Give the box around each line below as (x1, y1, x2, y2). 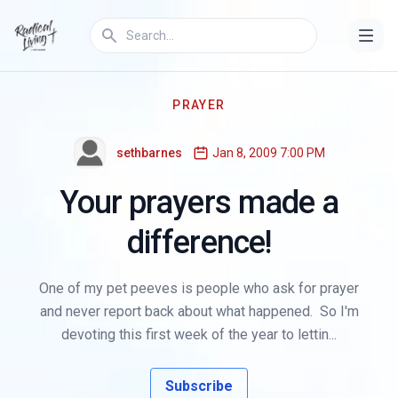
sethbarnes (115, 146, 182, 160)
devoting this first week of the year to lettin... (61, 326, 337, 343)
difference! (126, 224, 272, 261)
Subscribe (165, 378, 233, 394)
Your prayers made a (59, 184, 339, 221)
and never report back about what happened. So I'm (39, 303, 359, 320)
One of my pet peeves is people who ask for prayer (39, 280, 359, 297)
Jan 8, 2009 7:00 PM (211, 146, 325, 160)
